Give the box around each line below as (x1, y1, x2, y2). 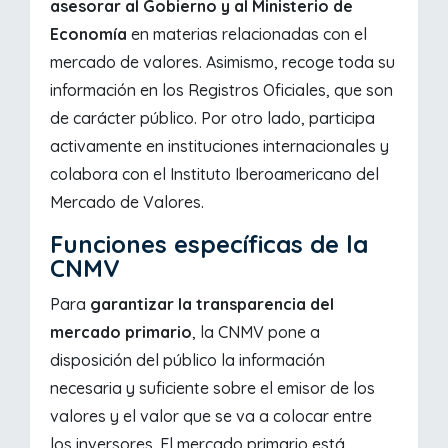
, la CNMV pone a (192, 322, 321, 343)
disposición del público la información (50, 350, 326, 371)
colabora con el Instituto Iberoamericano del (50, 164, 380, 185)
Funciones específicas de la (50, 229, 369, 260)
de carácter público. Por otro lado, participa (50, 108, 376, 129)
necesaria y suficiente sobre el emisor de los (50, 378, 376, 399)
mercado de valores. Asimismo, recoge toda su (50, 52, 396, 73)
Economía (50, 24, 128, 45)
